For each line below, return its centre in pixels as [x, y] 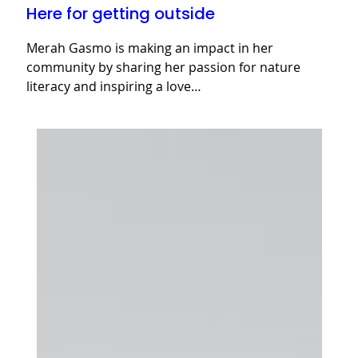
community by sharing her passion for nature [163, 68]
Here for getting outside [121, 14]
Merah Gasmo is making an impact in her [150, 48]
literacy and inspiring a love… [114, 87]
